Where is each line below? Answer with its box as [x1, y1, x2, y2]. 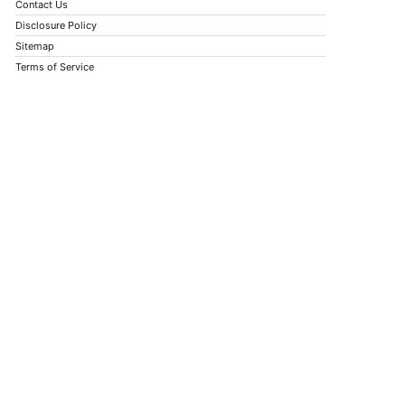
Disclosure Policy [14, 19, 97, 32]
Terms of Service [14, 61, 94, 73]
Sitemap [14, 40, 54, 52]
